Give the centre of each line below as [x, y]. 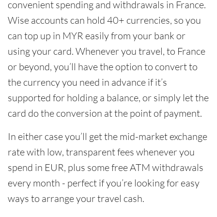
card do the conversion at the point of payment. [105, 113]
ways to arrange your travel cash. [76, 198]
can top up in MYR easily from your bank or [97, 36]
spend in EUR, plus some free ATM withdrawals [106, 167]
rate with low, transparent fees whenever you [101, 152]
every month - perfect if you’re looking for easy [104, 183]
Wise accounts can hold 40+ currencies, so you [104, 20]
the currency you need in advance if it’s [87, 82]
